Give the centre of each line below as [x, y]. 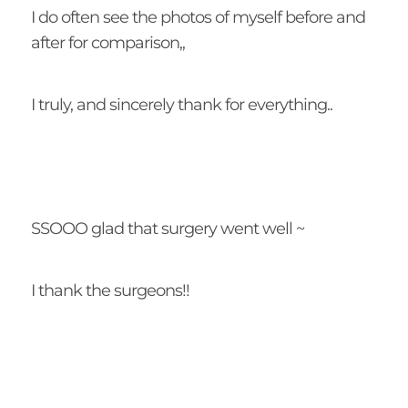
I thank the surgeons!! [110, 291]
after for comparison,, [107, 43]
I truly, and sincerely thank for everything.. [181, 105]
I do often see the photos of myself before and [198, 18]
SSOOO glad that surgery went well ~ [167, 229]
